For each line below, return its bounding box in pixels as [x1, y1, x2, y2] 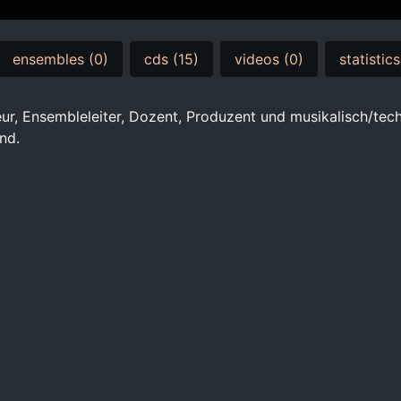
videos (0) [235, 50, 303, 68]
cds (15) [144, 50, 199, 68]
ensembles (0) [13, 50, 108, 68]
